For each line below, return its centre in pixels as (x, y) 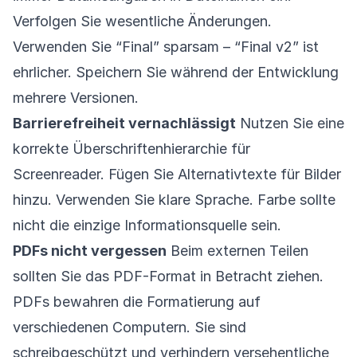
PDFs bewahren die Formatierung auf (137, 302)
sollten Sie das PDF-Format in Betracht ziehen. (168, 276)
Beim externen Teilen (237, 251)
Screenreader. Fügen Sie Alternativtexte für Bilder (177, 174)
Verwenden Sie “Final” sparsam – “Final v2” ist (166, 47)
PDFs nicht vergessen (90, 251)
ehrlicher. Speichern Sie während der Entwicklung (176, 72)
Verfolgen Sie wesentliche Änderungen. (142, 21)
